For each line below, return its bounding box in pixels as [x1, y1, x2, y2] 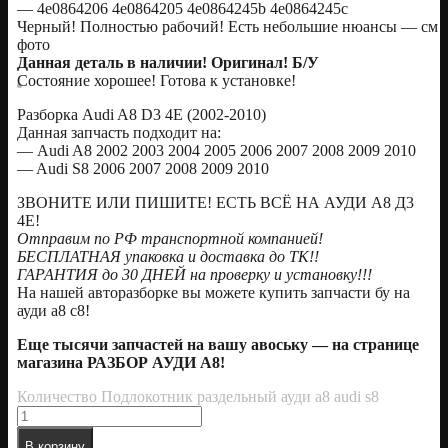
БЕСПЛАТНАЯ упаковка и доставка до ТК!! [17, 248, 319, 266]
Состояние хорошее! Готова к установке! [17, 72, 296, 90]
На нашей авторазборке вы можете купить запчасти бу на [17, 284, 410, 302]
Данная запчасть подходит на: [17, 124, 221, 142]
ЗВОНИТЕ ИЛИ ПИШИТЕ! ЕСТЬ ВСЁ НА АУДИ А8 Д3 [17, 194, 414, 212]
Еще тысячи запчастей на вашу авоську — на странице [17, 336, 419, 354]
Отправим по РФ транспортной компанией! [17, 230, 323, 248]
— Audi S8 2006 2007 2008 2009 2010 [17, 160, 269, 178]
